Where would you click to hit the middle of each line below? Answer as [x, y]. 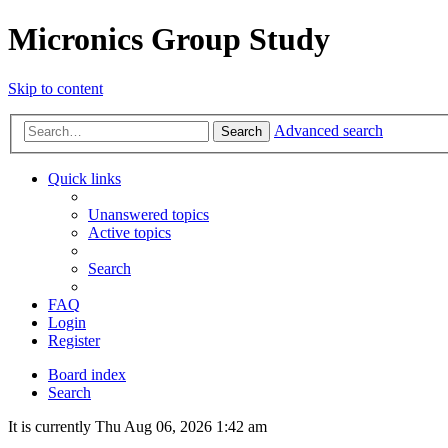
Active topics [129, 233]
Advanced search [328, 131]
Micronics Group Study [169, 39]
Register [74, 341]
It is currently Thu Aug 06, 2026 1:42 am [137, 427]
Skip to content [55, 88]
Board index [87, 375]
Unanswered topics [148, 215]
